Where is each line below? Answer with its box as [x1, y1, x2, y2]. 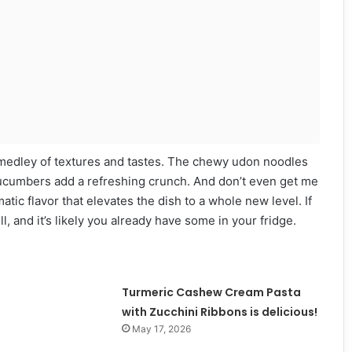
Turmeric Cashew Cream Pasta [121, 284, 301, 300]
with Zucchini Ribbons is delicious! [121, 303, 317, 320]
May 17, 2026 [131, 322, 191, 335]
